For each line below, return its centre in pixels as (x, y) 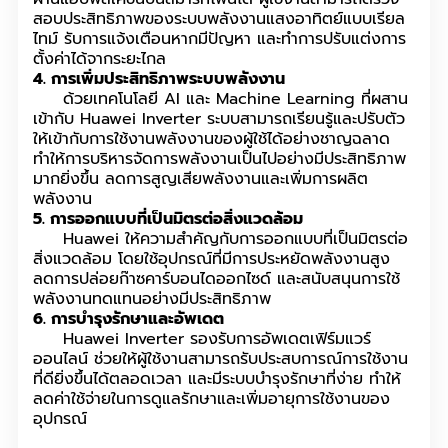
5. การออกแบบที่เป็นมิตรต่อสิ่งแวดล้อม (168, 219)
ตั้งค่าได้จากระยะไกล (99, 59)
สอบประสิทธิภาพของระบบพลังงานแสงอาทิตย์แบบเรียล (219, 19)
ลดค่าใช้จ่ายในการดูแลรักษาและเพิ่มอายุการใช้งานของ (211, 399)
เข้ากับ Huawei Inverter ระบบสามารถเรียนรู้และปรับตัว (219, 119)
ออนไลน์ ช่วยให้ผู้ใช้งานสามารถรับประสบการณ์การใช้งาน (220, 359)
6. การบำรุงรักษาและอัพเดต (128, 319)
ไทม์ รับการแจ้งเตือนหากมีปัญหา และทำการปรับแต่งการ (219, 39)
